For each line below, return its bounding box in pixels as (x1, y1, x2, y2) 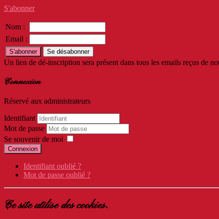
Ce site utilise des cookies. (4, 197, 109, 213)
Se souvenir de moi (4, 134, 63, 143)
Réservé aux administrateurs (4, 96, 90, 105)
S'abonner (4, 4, 35, 13)
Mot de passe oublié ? (23, 170, 90, 179)
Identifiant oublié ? (23, 161, 81, 170)
